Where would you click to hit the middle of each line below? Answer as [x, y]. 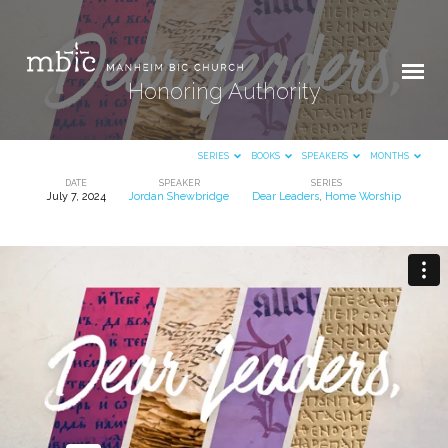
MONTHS [391, 156]
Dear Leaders [286, 196]
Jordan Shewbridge [179, 196]
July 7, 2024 [76, 196]
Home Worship [363, 196]
